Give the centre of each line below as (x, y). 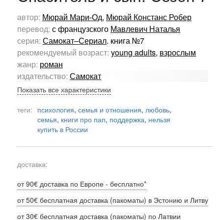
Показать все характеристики (64, 90)
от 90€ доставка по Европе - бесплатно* (82, 184)
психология (56, 110)
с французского (81, 29)
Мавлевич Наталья (145, 29)
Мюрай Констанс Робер (149, 17)
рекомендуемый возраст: (64, 53)
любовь (157, 110)
